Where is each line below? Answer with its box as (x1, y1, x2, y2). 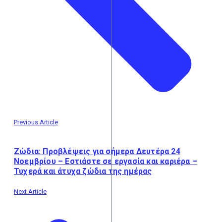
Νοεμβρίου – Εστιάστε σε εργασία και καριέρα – (14, 157, 197, 166)
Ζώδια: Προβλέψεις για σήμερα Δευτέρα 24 (14, 147, 180, 157)
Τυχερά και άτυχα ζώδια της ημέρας (14, 166, 152, 176)
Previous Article (14, 118, 58, 126)
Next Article (14, 188, 47, 196)
